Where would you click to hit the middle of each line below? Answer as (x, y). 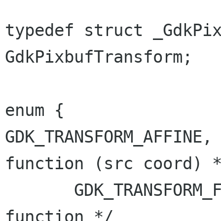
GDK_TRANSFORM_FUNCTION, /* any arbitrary (39, 190)
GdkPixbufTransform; (99, 57)
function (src (74, 163)
